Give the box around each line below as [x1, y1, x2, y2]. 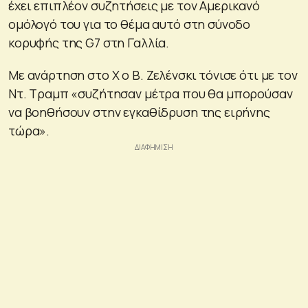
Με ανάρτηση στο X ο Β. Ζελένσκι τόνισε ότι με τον [8, 66, 298, 83]
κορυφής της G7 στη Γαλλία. [8, 34, 170, 51]
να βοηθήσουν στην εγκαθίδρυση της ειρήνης [8, 103, 270, 120]
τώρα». [8, 122, 50, 139]
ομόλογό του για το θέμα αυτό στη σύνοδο [8, 15, 251, 32]
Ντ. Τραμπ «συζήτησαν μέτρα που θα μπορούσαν [8, 85, 293, 102]
